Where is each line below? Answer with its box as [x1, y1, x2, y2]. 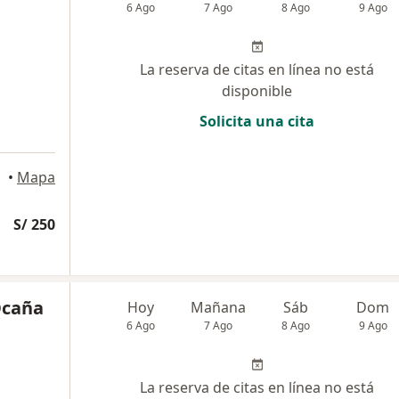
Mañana [191, 297, 247, 317]
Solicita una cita [199, 111, 314, 131]
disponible [222, 81, 292, 101]
